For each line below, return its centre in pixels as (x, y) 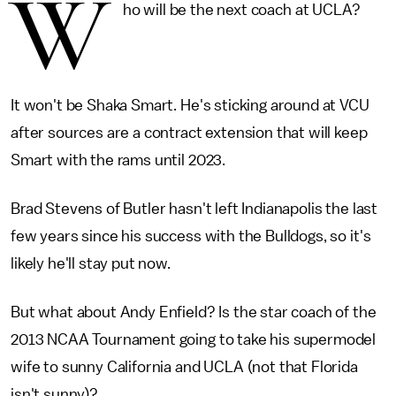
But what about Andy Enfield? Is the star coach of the (194, 312)
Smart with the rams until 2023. (118, 160)
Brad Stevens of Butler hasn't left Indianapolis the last (194, 209)
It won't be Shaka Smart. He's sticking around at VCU (190, 105)
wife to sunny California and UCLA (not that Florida (184, 367)
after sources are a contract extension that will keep (189, 133)
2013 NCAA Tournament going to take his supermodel (194, 339)
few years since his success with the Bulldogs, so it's (191, 236)
